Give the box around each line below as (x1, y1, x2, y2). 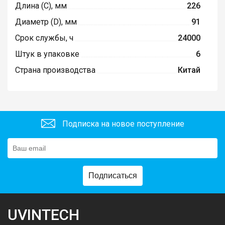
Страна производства (15, 65, 95, 75)
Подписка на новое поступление (60, 119, 184, 129)
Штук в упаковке (15, 49, 79, 59)
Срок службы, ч (15, 33, 73, 43)
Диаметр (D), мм (15, 17, 77, 27)
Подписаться (88, 171, 137, 180)
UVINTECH (8, 205, 79, 223)
